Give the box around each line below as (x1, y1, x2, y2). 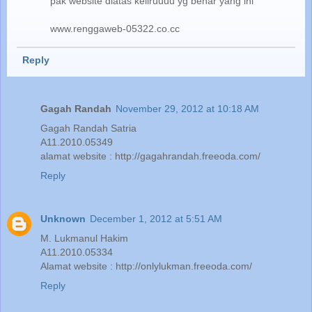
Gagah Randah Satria (40, 122, 136, 134)
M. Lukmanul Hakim (40, 232, 128, 244)
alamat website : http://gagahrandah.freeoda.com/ (40, 150, 260, 162)
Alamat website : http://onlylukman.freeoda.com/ (40, 260, 252, 272)
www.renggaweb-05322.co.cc (50, 22, 180, 34)
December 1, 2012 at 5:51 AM (90, 212, 222, 224)
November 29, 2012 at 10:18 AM (116, 102, 259, 114)
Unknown (40, 212, 86, 224)
